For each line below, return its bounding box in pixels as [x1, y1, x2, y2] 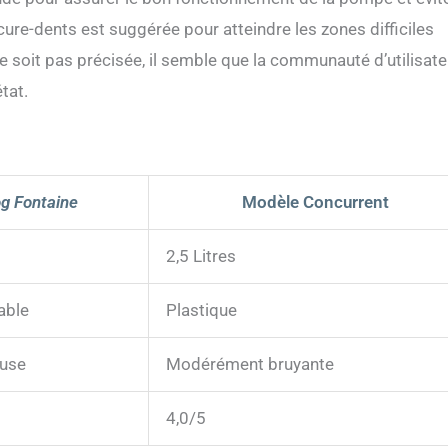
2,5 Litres [166, 246, 236, 267]
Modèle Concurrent [242, 192, 389, 213]
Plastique [166, 300, 237, 321]
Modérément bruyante [166, 354, 334, 375]
